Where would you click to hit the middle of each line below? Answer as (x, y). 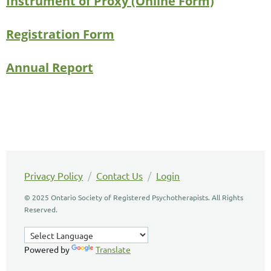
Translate (113, 250)
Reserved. (41, 210)
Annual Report (50, 68)
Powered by (48, 250)
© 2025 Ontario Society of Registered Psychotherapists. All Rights (134, 198)
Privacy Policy (54, 176)
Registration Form (60, 34)
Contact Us (119, 176)
